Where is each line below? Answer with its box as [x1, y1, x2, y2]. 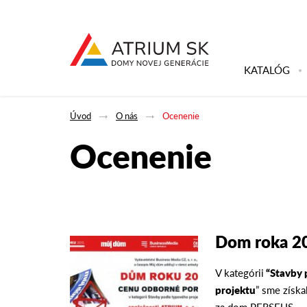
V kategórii [215, 265, 265, 280]
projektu [215, 282, 256, 297]
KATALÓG [244, 62, 290, 77]
